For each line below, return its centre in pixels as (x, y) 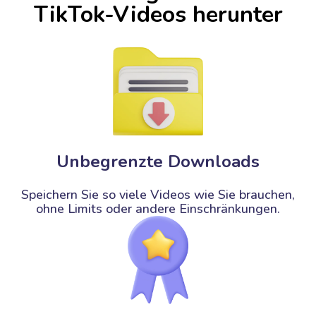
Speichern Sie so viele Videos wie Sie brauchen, (158, 195)
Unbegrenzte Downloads (158, 162)
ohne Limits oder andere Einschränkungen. (158, 209)
